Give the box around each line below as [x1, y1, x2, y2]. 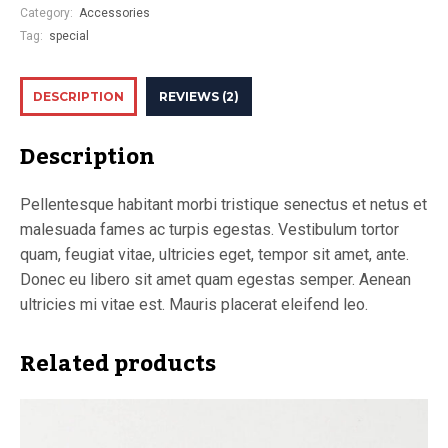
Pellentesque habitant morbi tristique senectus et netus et [20, 194, 427, 214]
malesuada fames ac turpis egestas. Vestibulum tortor [20, 219, 399, 239]
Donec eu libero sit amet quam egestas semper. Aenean [20, 269, 411, 289]
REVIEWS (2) [159, 89, 239, 104]
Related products [20, 341, 216, 386]
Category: [20, 6, 76, 20]
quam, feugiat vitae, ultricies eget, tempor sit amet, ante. [20, 244, 409, 264]
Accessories [79, 6, 150, 20]
